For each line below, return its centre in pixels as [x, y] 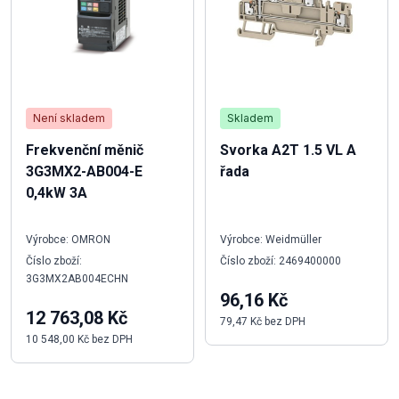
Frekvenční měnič [85, 150]
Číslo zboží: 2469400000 [281, 261]
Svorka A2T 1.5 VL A [288, 150]
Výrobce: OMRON [68, 239]
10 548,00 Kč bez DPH [79, 339]
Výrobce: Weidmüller [271, 239]
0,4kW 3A [57, 192]
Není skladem [69, 118]
